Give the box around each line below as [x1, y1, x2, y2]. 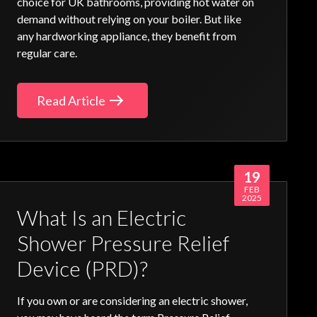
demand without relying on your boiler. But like [17, 12, 242, 25]
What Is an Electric [17, 204, 187, 230]
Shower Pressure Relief [17, 230, 230, 255]
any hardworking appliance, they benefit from [17, 29, 237, 42]
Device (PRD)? [17, 255, 149, 281]
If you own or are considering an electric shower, [17, 294, 248, 307]
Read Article [37, 93, 106, 108]
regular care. [17, 46, 78, 59]
